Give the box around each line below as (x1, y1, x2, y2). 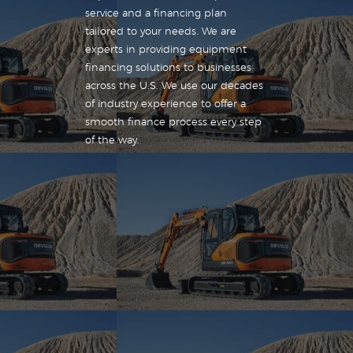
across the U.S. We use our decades (85, 81, 264, 92)
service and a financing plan (85, 9, 228, 20)
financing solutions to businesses (85, 63, 252, 74)
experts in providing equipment (85, 45, 247, 56)
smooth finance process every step (85, 117, 262, 128)
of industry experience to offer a (85, 99, 247, 110)
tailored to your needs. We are (85, 27, 237, 38)
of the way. (85, 136, 140, 147)
